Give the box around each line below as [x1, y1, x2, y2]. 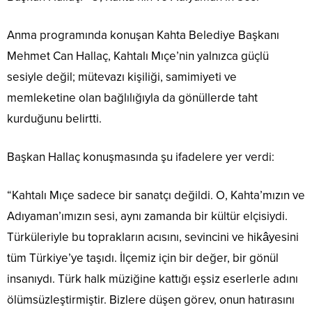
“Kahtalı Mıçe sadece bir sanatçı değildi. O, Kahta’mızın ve [7, 188, 305, 203]
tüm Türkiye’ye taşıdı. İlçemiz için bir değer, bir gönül [7, 251, 279, 266]
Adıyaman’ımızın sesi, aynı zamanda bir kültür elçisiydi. [7, 209, 288, 224]
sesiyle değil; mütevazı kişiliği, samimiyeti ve [7, 70, 237, 85]
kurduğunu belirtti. [7, 111, 102, 127]
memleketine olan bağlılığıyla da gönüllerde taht [7, 91, 258, 106]
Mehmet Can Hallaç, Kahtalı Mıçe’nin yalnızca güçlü [7, 49, 269, 64]
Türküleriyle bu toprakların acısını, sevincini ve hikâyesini [7, 230, 299, 245]
